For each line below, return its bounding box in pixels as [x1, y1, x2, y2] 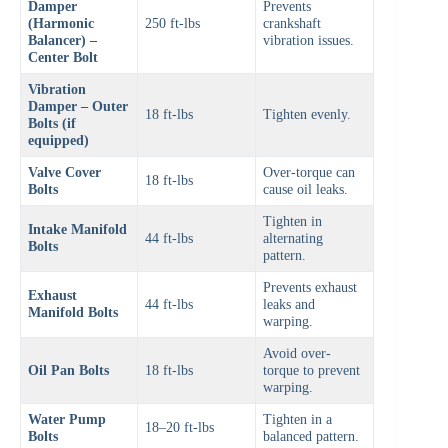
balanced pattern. [263, 428, 360, 445]
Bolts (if [28, 115, 77, 132]
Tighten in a [263, 411, 333, 428]
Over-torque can [263, 164, 356, 181]
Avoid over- [263, 345, 332, 362]
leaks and [263, 296, 316, 313]
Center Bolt [28, 49, 99, 66]
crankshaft [263, 15, 322, 32]
